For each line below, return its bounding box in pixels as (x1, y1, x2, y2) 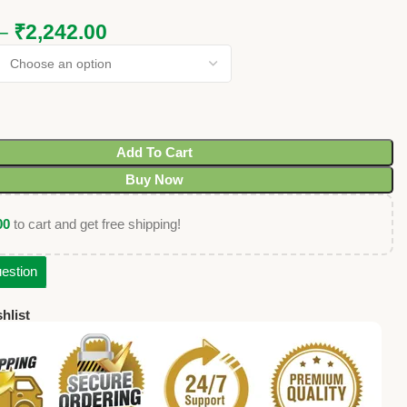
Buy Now (124, 172, 184, 188)
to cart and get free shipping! (10, 216, 182, 233)
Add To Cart (115, 144, 193, 161)
